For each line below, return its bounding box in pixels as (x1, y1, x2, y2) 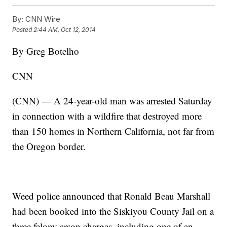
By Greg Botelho (12, 45, 80, 58)
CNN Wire (23, 14, 61, 24)
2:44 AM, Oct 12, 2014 (33, 26, 96, 34)
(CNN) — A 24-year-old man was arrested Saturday (12, 94, 213, 107)
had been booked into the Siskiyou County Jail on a (12, 205, 214, 218)
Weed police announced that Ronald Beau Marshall (12, 190, 211, 203)
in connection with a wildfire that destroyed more (12, 109, 202, 123)
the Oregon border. (12, 140, 86, 153)
